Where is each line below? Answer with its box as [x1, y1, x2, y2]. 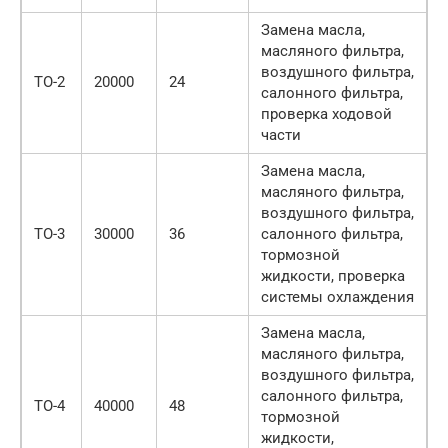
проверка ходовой [261, 105, 392, 123]
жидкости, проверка [261, 267, 405, 285]
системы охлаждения [261, 288, 414, 306]
